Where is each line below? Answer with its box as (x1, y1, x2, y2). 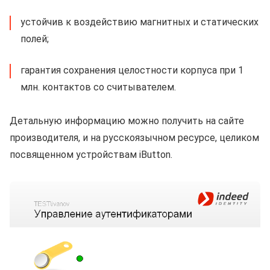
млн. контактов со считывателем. (20, 81, 176, 93)
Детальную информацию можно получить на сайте (10, 115, 244, 127)
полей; (20, 33, 49, 45)
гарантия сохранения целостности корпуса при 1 (20, 64, 243, 76)
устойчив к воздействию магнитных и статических (20, 16, 259, 28)
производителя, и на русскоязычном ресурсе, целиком (10, 131, 259, 143)
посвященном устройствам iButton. (10, 148, 172, 160)
